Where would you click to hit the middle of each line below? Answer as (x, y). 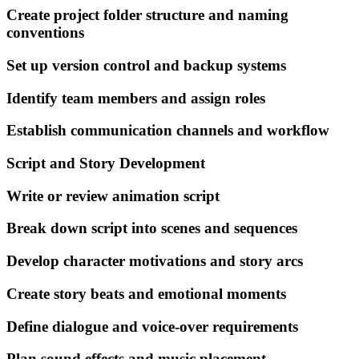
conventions (45, 33)
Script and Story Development (106, 163)
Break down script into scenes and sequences (152, 228)
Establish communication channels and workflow (168, 131)
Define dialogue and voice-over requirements (152, 326)
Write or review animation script (113, 196)
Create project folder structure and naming (147, 15)
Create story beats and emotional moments (146, 293)
